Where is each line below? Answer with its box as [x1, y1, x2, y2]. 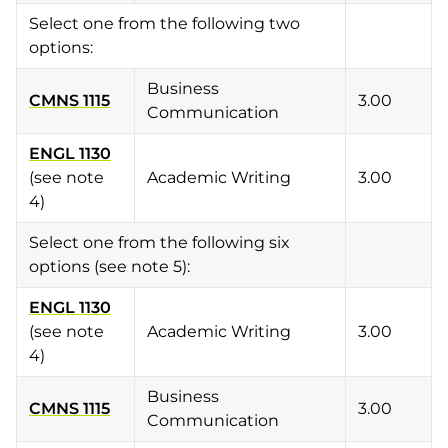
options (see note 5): [29, 257, 190, 276]
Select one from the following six [29, 233, 290, 252]
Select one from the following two [29, 14, 300, 33]
